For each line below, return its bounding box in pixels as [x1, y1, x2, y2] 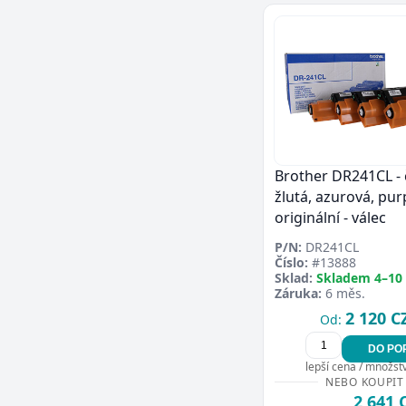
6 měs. [322, 285, 365, 302]
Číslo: [275, 254, 308, 271]
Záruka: [275, 285, 322, 302]
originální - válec [275, 208, 386, 227]
